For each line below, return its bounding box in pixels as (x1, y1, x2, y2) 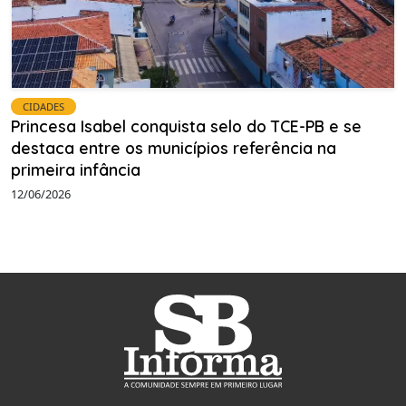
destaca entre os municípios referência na (11, 138, 336, 159)
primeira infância (11, 159, 140, 180)
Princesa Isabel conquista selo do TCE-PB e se (11, 116, 362, 137)
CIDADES (23, 100, 64, 114)
